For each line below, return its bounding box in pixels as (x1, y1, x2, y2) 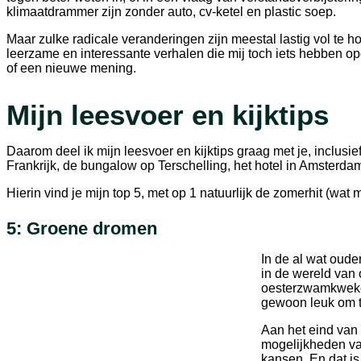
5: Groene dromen (6, 218, 157, 239)
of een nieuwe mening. (6, 60, 139, 75)
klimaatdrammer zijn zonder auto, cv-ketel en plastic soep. (6, 4, 342, 19)
